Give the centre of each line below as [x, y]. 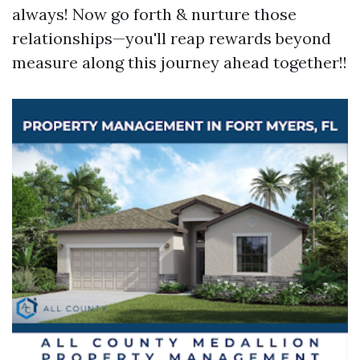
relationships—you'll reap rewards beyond [172, 38]
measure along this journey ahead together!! [180, 62]
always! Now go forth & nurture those [154, 14]
